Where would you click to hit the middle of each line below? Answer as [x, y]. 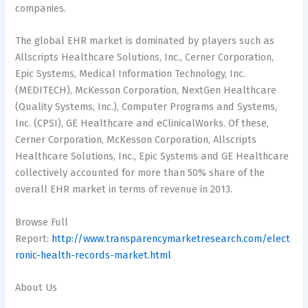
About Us [36, 288]
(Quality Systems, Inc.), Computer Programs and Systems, [146, 107]
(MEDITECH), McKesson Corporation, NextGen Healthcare [146, 90]
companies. [41, 8]
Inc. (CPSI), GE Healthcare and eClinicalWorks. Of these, [142, 123]
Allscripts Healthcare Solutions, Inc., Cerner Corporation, [145, 57]
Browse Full [42, 222]
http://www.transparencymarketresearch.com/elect [171, 238]
